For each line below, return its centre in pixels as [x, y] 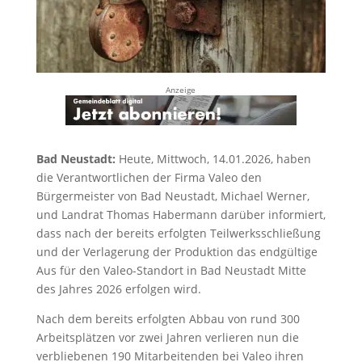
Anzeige [181, 90]
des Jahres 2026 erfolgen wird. [118, 288]
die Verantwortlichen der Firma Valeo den [149, 177]
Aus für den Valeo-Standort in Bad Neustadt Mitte [171, 270]
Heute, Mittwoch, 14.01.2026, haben [215, 158]
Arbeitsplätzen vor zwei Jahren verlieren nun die [167, 337]
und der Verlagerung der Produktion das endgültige [177, 251]
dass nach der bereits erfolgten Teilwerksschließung [178, 233]
